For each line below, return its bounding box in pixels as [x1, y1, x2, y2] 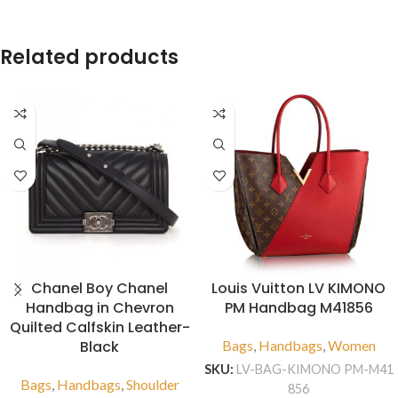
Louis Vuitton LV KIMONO [211, 278, 386, 299]
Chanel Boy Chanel [31, 278, 168, 299]
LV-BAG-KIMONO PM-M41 [235, 362, 394, 378]
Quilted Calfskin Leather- [9, 317, 190, 338]
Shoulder [125, 376, 179, 394]
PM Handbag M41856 [224, 298, 373, 319]
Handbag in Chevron [25, 298, 174, 319]
